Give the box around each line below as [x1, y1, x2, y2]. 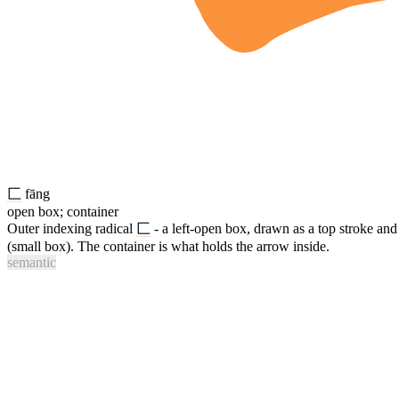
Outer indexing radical [7, 221, 136, 237]
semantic [7, 255, 56, 271]
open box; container [7, 204, 118, 220]
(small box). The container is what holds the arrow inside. [7, 239, 330, 255]
